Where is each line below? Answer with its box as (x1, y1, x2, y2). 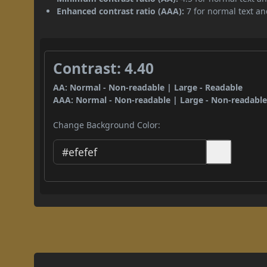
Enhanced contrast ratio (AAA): (57, 5, 185, 17)
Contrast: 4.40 (53, 58, 154, 78)
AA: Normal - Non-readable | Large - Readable (53, 81, 243, 93)
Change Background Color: (53, 119, 161, 131)
